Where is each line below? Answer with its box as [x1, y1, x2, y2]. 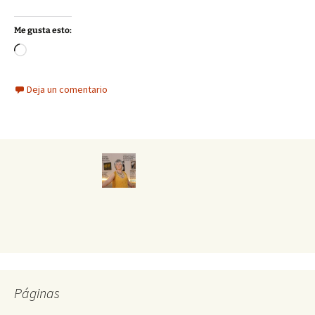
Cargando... [26, 44, 79, 59]
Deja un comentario [27, 83, 108, 96]
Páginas [14, 284, 60, 302]
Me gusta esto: [14, 25, 72, 36]
